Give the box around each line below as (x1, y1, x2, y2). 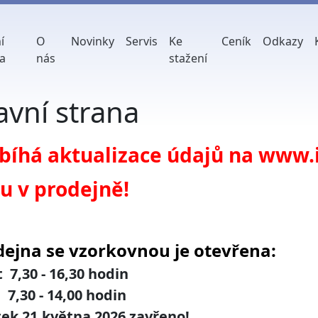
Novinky (70, 33, 114, 49)
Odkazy (263, 33, 304, 49)
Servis (125, 33, 158, 49)
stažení (168, 50, 207, 66)
